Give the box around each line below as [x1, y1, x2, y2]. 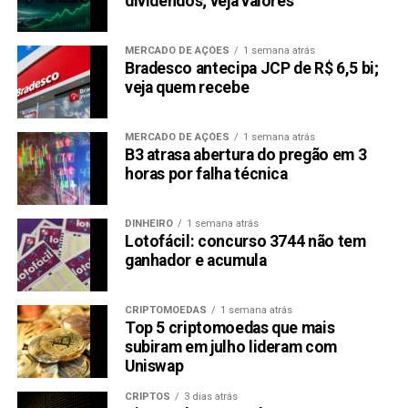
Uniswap [124, 357, 184, 376]
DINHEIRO [124, 218, 173, 230]
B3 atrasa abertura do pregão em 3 [124, 146, 367, 165]
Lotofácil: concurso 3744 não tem [124, 232, 366, 251]
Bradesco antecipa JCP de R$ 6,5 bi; [124, 59, 379, 78]
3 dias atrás [183, 391, 238, 403]
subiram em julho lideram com [124, 338, 338, 357]
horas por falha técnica [124, 165, 288, 184]
